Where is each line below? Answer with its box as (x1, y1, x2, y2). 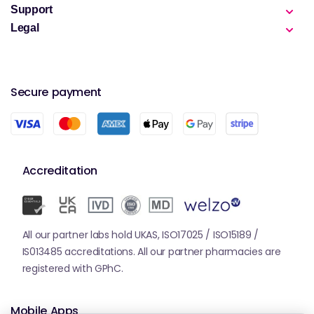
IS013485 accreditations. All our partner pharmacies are (22, 245, 281, 259)
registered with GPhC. (22, 261, 123, 276)
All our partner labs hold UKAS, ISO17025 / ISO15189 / (22, 228, 259, 243)
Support (11, 4, 53, 15)
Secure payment (11, 84, 102, 100)
